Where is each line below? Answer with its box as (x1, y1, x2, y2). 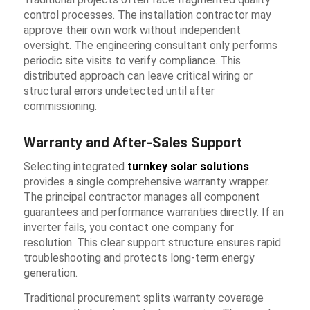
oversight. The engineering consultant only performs (23, 38, 277, 52)
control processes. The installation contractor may (23, 8, 271, 21)
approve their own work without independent (23, 23, 241, 37)
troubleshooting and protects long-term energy (23, 251, 255, 265)
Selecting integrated (23, 160, 127, 174)
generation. (23, 266, 77, 280)
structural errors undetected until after (23, 84, 215, 98)
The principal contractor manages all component (23, 190, 260, 204)
